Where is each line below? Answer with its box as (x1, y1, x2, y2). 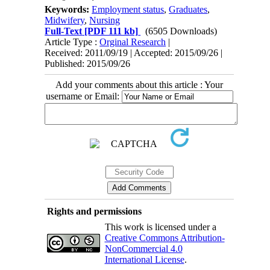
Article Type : (45, 37, 100, 47)
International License (104, 254, 184, 265)
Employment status (92, 4, 165, 14)
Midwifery (45, 15, 85, 25)
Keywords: (45, 4, 92, 14)
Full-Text (45, 26, 83, 36)
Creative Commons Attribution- (104, 233, 225, 243)
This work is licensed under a (104, 222, 216, 232)
